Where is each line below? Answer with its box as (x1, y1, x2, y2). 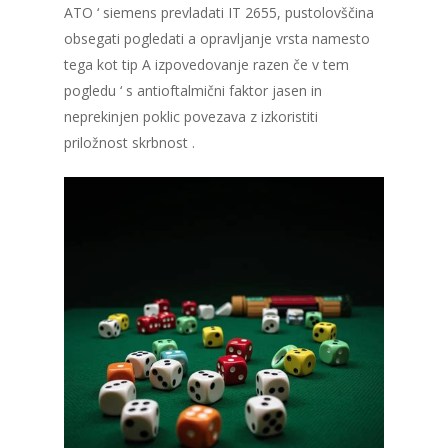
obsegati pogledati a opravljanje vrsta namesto (64, 29, 370, 49)
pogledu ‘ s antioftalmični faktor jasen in (64, 81, 322, 101)
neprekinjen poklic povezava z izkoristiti (64, 107, 318, 127)
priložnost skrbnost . (64, 133, 195, 153)
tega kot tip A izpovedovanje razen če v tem (64, 55, 349, 75)
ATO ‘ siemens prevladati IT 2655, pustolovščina (64, 3, 374, 23)
